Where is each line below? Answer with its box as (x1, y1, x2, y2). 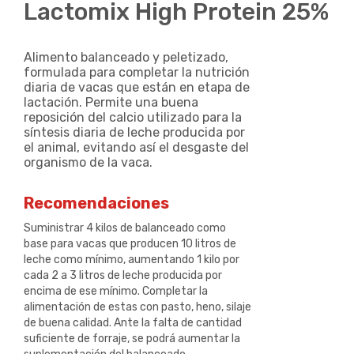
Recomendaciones (24, 194, 169, 213)
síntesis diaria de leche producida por (24, 125, 245, 140)
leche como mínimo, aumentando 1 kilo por (24, 253, 239, 266)
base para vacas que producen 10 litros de (24, 237, 236, 250)
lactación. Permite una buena (24, 95, 198, 110)
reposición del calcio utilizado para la (24, 110, 242, 125)
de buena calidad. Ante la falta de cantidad (24, 316, 242, 330)
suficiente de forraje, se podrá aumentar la (24, 332, 240, 345)
